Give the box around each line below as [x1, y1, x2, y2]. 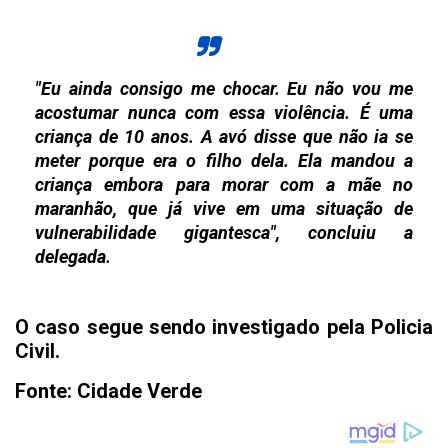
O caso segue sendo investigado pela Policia [15, 314, 433, 339]
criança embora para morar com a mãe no [35, 173, 413, 195]
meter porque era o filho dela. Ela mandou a [35, 149, 413, 171]
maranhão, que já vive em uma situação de [35, 197, 413, 219]
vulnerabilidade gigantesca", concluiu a [35, 221, 413, 243]
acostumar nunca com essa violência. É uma [35, 101, 413, 123]
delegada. [35, 245, 111, 267]
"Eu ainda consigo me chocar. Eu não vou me [35, 77, 413, 99]
